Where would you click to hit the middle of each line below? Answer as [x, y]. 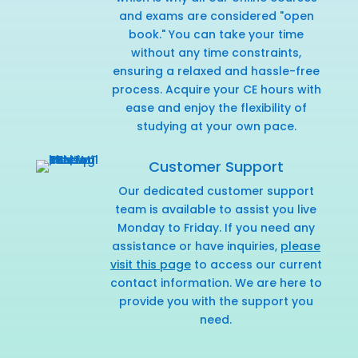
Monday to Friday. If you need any [216, 227]
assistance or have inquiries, [196, 246]
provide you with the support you [216, 301]
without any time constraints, [217, 52]
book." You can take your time [217, 34]
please [300, 246]
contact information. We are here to [216, 282]
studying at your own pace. [216, 126]
